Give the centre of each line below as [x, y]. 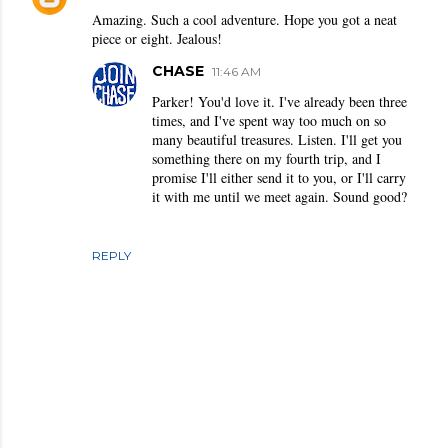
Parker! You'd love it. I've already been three [279, 102]
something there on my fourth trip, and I [266, 159]
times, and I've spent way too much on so [269, 121]
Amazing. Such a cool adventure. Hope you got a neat [244, 20]
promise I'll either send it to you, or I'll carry [279, 178]
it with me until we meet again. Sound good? [279, 197]
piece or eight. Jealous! [157, 39]
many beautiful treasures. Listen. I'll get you [277, 140]
